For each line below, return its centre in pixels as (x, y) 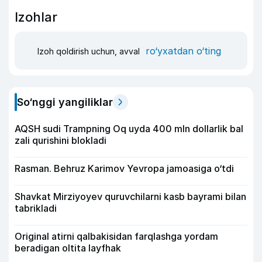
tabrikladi (36, 208)
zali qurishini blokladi (61, 140)
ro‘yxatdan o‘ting (183, 51)
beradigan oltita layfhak (68, 248)
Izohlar (36, 17)
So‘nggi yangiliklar (65, 102)
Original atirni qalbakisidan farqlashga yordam (116, 236)
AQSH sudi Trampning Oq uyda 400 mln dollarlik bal (129, 129)
